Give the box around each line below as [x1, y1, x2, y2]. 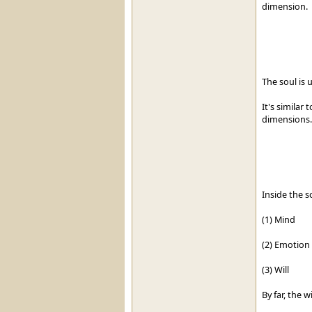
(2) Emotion [261, 237, 310, 251]
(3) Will [261, 263, 289, 276]
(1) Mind [261, 212, 295, 226]
